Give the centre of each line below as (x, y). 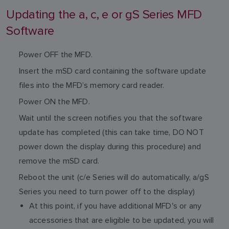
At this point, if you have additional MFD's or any (116, 206)
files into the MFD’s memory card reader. (92, 85)
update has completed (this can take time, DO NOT (111, 132)
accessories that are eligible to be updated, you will (122, 220)
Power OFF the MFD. (56, 54)
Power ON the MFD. (54, 101)
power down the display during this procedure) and (110, 146)
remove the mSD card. (59, 161)
